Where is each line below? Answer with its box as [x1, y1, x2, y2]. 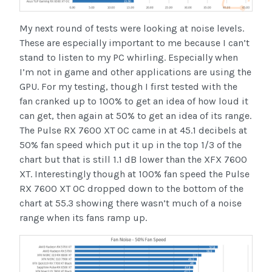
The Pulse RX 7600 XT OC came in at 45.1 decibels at [19, 124, 247, 137]
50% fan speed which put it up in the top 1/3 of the [19, 139, 242, 151]
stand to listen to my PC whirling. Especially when [19, 52, 238, 64]
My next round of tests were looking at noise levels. [19, 22, 244, 35]
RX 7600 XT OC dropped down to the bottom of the [19, 183, 243, 195]
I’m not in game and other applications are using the [19, 66, 251, 78]
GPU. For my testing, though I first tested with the [19, 81, 237, 93]
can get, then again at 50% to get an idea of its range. [19, 110, 251, 122]
